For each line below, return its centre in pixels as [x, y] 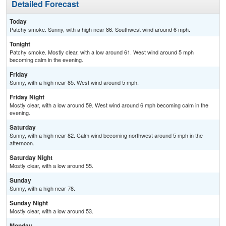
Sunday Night [29, 203]
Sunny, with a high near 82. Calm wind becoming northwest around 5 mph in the [106, 135]
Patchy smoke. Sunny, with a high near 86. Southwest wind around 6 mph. [100, 30]
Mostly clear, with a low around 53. [51, 211]
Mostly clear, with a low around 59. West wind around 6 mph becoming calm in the [109, 105]
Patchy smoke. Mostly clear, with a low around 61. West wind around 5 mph [102, 52]
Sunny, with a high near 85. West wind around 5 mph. [74, 82]
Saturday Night [31, 158]
